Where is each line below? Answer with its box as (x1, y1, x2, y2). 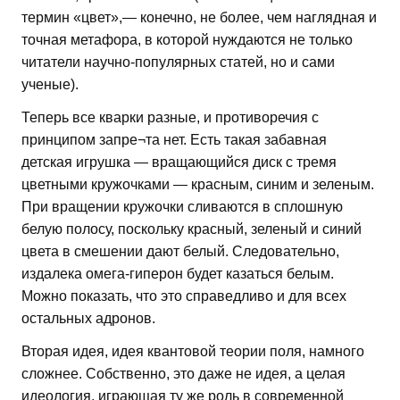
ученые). (21, 76, 79, 92)
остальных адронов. (21, 310, 155, 326)
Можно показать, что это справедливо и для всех (21, 287, 346, 304)
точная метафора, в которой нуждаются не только (21, 31, 353, 47)
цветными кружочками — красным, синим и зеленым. (21, 176, 374, 192)
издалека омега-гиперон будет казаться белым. (21, 265, 334, 281)
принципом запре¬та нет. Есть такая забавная (21, 131, 327, 147)
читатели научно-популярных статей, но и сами (21, 54, 335, 70)
